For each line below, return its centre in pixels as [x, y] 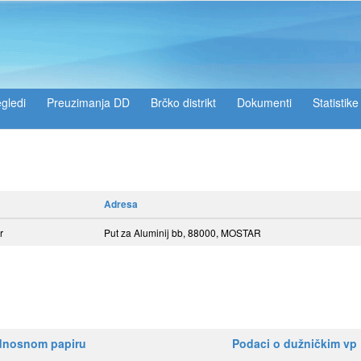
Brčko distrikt [183, 102]
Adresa [121, 204]
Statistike [336, 102]
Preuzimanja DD [88, 102]
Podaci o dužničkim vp [295, 343]
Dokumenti [264, 102]
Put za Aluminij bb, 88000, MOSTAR [183, 232]
